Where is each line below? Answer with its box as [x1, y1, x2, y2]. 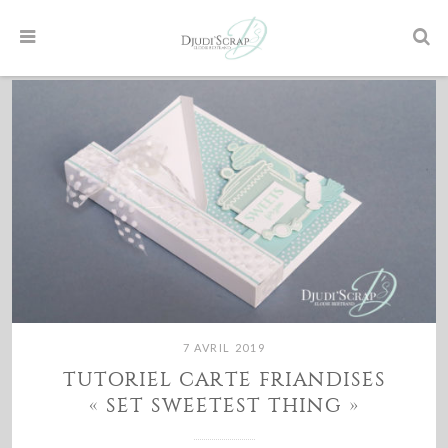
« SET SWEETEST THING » [89, 394, 359, 418]
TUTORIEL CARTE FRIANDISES [62, 368, 386, 392]
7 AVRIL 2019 [182, 341, 266, 355]
